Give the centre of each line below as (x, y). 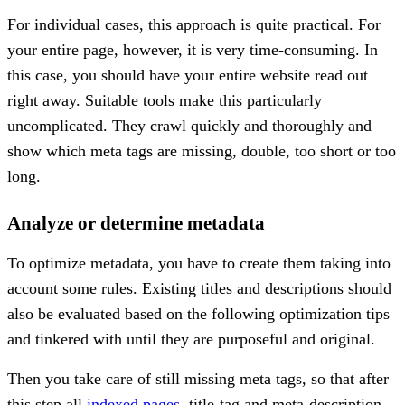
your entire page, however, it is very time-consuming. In (193, 49)
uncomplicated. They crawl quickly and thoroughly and (189, 125)
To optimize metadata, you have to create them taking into (199, 263)
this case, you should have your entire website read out (188, 75)
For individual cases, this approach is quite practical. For (194, 24)
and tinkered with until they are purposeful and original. (191, 339)
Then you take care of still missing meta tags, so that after (198, 378)
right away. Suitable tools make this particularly (165, 100)
